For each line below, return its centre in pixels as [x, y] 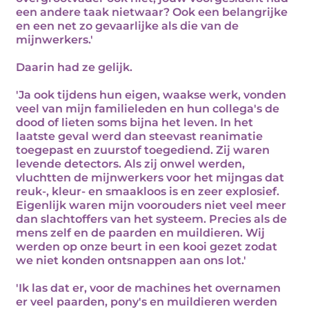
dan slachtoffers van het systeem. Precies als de [151, 219]
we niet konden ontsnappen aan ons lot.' [131, 260]
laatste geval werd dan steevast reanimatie [139, 136]
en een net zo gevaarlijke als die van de [127, 26]
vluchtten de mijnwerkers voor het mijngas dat [150, 178]
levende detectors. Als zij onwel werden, [130, 164]
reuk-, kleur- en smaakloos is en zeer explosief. [148, 191]
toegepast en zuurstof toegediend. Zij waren [143, 150]
